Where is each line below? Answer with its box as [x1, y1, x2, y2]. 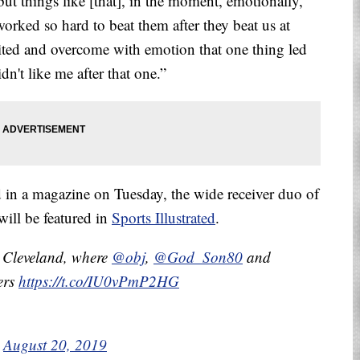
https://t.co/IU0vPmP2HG [18, 271, 179, 292]
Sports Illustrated [112, 207, 215, 228]
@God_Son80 [153, 247, 243, 268]
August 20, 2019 [3, 334, 107, 355]
